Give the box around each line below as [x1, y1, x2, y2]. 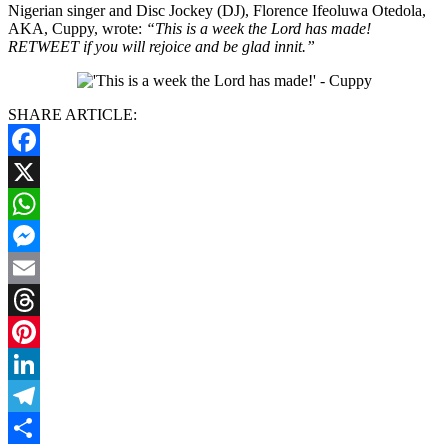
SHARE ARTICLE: [8, 105, 137, 123]
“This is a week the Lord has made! [146, 19, 371, 37]
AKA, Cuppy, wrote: [8, 19, 146, 37]
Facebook [8, 162, 70, 180]
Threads [8, 322, 59, 340]
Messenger [8, 258, 76, 276]
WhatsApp [8, 226, 76, 244]
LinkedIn [8, 386, 66, 404]
